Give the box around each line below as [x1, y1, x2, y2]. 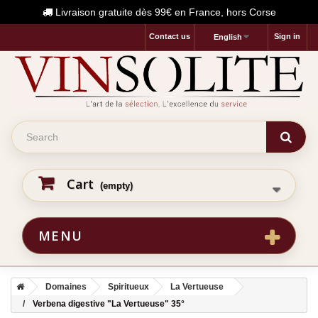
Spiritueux [108, 281, 149, 292]
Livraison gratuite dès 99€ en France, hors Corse [52, 6, 276, 18]
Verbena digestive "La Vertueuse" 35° [33, 298, 185, 309]
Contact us [148, 32, 190, 40]
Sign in [274, 32, 300, 40]
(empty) [100, 180, 133, 191]
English [213, 33, 242, 41]
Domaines [45, 281, 87, 292]
